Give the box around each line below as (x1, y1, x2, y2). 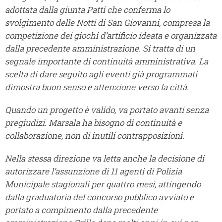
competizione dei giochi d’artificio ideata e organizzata (5, 30, 217, 42)
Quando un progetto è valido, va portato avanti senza (5, 104, 209, 116)
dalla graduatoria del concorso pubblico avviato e (5, 191, 194, 203)
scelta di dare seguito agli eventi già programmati (5, 68, 197, 80)
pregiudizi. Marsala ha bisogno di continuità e (5, 117, 182, 129)
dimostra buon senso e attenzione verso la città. (5, 81, 191, 93)
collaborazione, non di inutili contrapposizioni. (5, 130, 184, 142)
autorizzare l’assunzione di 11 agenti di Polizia (5, 166, 182, 177)
